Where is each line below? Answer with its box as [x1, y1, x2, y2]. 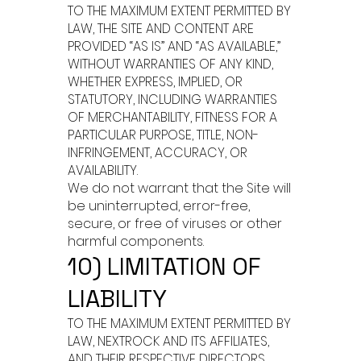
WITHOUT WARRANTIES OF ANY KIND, [68, 55, 273, 73]
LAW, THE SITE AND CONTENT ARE [68, 19, 254, 38]
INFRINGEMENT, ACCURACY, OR [68, 143, 247, 162]
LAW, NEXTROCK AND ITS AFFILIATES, [68, 332, 269, 351]
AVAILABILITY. [68, 161, 138, 180]
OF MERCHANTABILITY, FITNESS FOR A [68, 108, 277, 127]
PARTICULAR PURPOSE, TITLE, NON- [68, 126, 259, 144]
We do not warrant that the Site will [68, 179, 291, 197]
